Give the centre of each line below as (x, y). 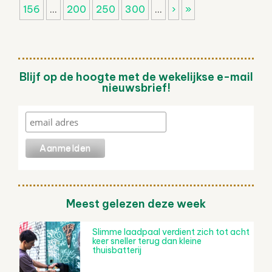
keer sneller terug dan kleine (147, 241)
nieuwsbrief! (136, 87)
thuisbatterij (117, 250)
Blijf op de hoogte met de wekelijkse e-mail (136, 76)
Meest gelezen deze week (136, 203)
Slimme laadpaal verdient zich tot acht (171, 232)
